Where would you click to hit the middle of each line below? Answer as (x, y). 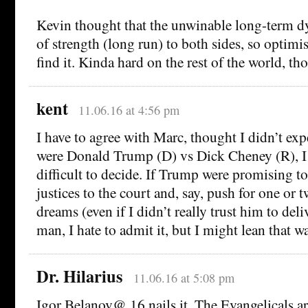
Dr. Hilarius (80, 276)
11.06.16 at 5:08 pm (184, 277)
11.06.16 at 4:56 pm (129, 110)
